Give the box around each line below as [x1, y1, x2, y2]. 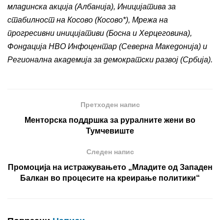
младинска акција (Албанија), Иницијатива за [7, 2, 176, 11]
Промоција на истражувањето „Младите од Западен [7, 163, 213, 172]
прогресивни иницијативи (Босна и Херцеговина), [7, 29, 192, 38]
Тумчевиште [86, 127, 134, 136]
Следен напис [86, 148, 134, 156]
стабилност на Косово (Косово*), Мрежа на [7, 16, 168, 25]
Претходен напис [80, 101, 140, 109]
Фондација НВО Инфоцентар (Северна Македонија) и [7, 42, 207, 51]
